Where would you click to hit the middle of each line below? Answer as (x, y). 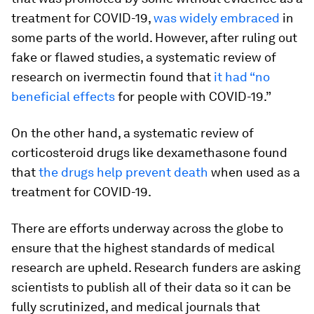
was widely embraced (217, 18)
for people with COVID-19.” (193, 96)
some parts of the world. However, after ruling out (154, 37)
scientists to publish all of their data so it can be (151, 287)
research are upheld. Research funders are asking (156, 267)
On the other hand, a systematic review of (132, 133)
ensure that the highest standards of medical (143, 248)
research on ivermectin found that (112, 77)
